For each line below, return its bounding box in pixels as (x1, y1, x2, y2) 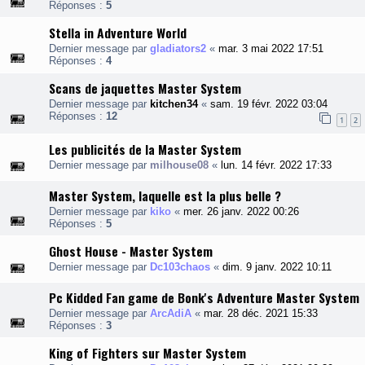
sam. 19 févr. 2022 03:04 (210, 98, 328, 110)
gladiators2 (150, 42, 206, 55)
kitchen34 (150, 98, 198, 110)
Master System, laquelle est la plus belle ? (49, 186, 281, 206)
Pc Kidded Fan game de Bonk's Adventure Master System (49, 288, 359, 308)
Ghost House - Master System (49, 241, 213, 262)
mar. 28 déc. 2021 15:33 (204, 307, 318, 320)
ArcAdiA (150, 307, 191, 320)
